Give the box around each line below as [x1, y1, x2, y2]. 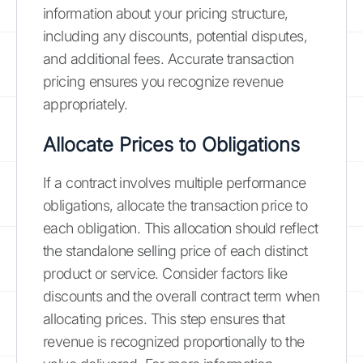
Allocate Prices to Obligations [43, 132, 300, 156]
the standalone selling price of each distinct [43, 241, 308, 259]
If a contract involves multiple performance [43, 173, 306, 191]
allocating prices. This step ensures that [43, 310, 285, 327]
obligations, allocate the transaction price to [43, 196, 308, 214]
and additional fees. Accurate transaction [43, 49, 294, 67]
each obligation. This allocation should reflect [43, 219, 318, 237]
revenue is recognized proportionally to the [43, 332, 305, 350]
